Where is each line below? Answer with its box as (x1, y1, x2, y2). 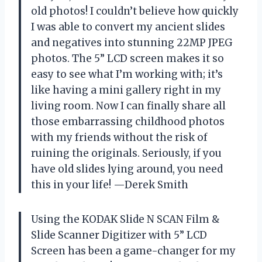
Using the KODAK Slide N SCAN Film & (31, 212, 220, 226)
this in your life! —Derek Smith (31, 178, 188, 191)
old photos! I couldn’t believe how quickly (31, 4, 239, 18)
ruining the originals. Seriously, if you (31, 146, 222, 160)
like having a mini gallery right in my (31, 83, 221, 96)
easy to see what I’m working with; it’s (31, 67, 223, 81)
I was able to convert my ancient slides (31, 20, 225, 33)
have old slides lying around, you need (31, 162, 223, 175)
